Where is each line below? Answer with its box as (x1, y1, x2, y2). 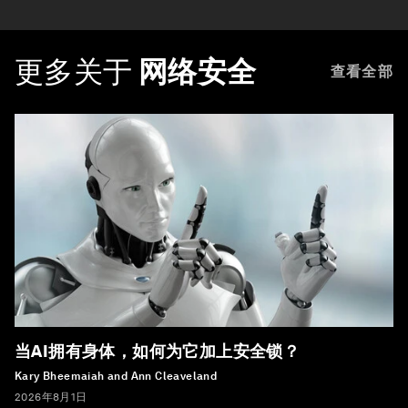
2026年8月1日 (15, 390, 87, 403)
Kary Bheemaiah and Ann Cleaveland (15, 369, 218, 382)
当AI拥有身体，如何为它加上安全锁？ (15, 341, 301, 361)
